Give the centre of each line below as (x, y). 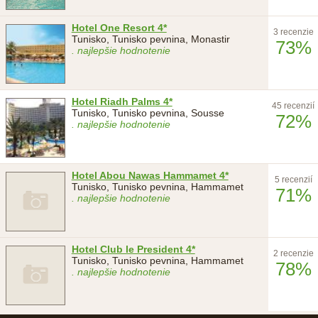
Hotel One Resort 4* (119, 27)
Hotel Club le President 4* (133, 249)
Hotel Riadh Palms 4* (122, 101)
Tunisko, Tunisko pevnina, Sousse (148, 113)
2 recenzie (293, 253)
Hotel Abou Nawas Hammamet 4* (150, 175)
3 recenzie (293, 32)
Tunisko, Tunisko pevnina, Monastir (150, 39)
